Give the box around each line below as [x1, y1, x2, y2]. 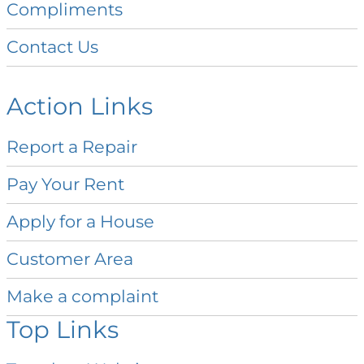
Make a [6, 285, 71, 306]
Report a [6, 136, 82, 157]
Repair [82, 136, 137, 157]
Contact [6, 37, 77, 58]
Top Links [6, 314, 119, 344]
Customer [6, 248, 94, 269]
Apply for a [6, 210, 100, 232]
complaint [71, 285, 158, 306]
